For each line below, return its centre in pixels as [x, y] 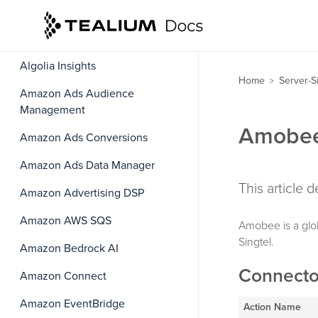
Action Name [272, 307]
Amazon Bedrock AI [69, 248]
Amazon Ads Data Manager [87, 165]
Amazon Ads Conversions [84, 138]
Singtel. [256, 242]
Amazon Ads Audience [77, 94]
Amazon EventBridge [72, 304]
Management [53, 110]
